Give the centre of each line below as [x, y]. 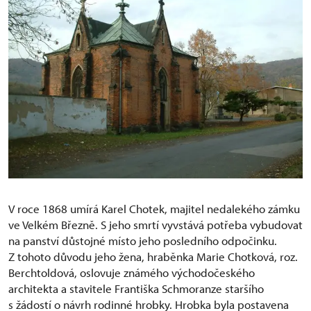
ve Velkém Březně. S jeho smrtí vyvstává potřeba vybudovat [155, 225]
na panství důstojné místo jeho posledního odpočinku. [143, 241]
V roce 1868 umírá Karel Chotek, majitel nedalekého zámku [154, 209]
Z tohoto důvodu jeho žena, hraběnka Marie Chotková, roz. [153, 257]
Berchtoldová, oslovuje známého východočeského [132, 272]
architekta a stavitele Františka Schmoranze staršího [136, 288]
